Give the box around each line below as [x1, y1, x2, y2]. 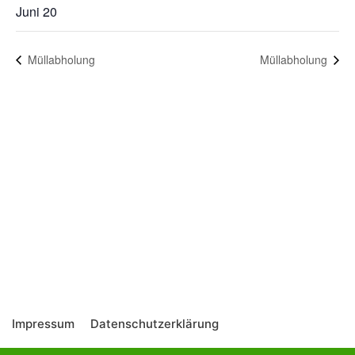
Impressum [12, 315, 74, 331]
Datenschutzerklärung [90, 315, 219, 331]
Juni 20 [16, 2, 57, 21]
